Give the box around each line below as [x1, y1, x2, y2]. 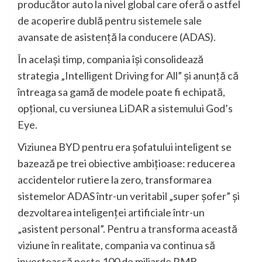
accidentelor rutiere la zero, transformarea [18, 173, 212, 187]
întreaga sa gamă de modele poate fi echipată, [18, 85, 225, 99]
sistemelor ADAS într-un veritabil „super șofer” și [18, 189, 240, 203]
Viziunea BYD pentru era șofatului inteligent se [18, 140, 232, 154]
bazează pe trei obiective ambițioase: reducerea [18, 157, 235, 170]
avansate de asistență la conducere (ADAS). [18, 30, 216, 44]
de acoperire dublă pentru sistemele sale [18, 14, 202, 27]
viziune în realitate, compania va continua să [18, 239, 215, 252]
